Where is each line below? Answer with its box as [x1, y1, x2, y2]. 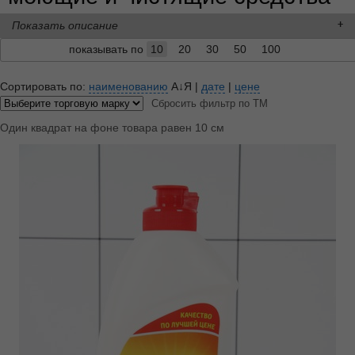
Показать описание [12, 18, 118, 32]
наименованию [89, 79, 168, 93]
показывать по [68, 42, 147, 55]
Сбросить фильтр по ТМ [151, 97, 268, 109]
